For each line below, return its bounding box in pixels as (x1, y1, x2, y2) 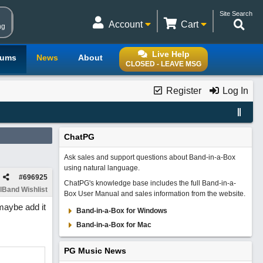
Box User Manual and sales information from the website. (63, 190, 245, 198)
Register (163, 86, 201, 96)
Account (109, 19, 145, 29)
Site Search (220, 10, 252, 17)
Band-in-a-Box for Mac (76, 221, 151, 229)
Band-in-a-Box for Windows (76, 207, 167, 215)
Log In (220, 86, 248, 96)
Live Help (151, 49, 190, 59)
